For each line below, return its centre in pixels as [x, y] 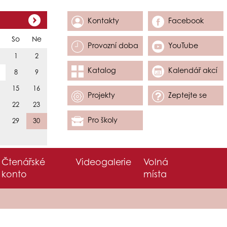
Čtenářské [24, 162]
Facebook [186, 21]
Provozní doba [113, 46]
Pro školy [103, 120]
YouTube [183, 46]
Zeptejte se [187, 95]
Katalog [102, 70]
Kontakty [103, 21]
